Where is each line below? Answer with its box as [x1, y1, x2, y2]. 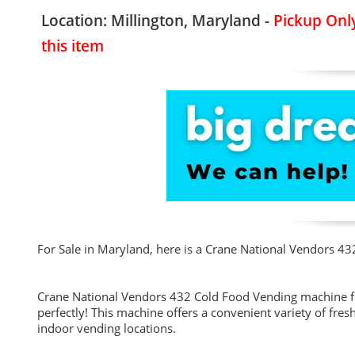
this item [41, 36, 104, 56]
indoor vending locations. [37, 320, 179, 336]
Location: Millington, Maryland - [41, 10, 273, 31]
